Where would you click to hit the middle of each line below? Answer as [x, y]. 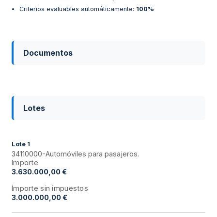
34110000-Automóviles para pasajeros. [75, 154]
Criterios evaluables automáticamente [76, 9]
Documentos [48, 53]
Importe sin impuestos [50, 188]
